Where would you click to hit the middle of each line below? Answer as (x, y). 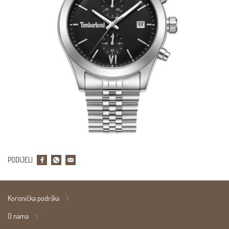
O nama (18, 216)
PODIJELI (20, 160)
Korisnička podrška (33, 198)
